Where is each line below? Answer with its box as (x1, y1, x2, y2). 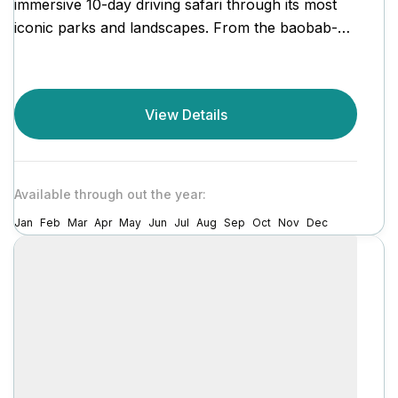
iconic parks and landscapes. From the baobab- (14, 18, 338, 36)
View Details (144, 105, 227, 123)
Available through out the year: (14, 187, 206, 203)
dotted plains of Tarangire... (14, 41, 198, 60)
